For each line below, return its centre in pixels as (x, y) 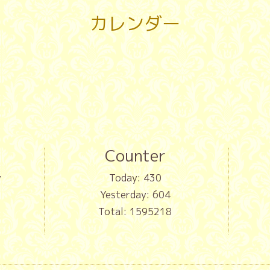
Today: (126, 178)
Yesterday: (126, 195)
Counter (135, 156)
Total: (114, 212)
